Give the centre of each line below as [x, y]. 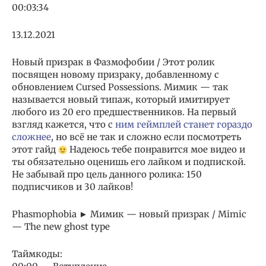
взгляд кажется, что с [64, 124]
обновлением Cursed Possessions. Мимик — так [120, 87]
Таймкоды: [37, 254]
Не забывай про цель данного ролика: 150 [107, 174]
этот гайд [35, 149]
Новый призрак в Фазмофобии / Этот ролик [113, 62]
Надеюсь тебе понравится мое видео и [156, 149]
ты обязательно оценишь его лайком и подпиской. [129, 161]
